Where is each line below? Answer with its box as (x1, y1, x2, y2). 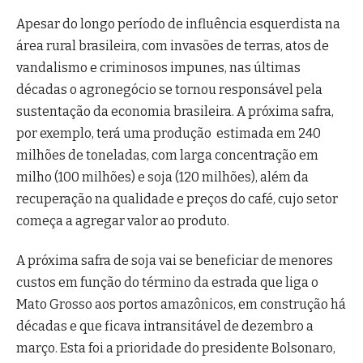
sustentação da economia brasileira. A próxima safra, (16, 103, 334, 119)
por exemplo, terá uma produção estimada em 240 (16, 125, 321, 141)
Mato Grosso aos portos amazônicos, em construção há (16, 297, 346, 313)
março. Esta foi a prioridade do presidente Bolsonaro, (16, 340, 335, 357)
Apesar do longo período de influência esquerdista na (16, 15, 340, 32)
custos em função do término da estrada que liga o (16, 275, 318, 291)
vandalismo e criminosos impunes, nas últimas (16, 59, 301, 75)
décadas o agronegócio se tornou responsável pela (16, 81, 322, 97)
